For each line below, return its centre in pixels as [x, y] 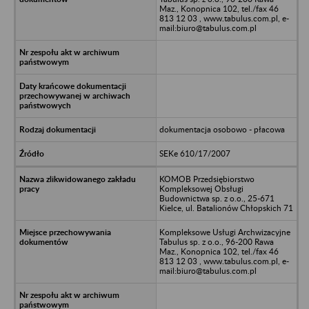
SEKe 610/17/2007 [195, 153]
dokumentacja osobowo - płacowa [222, 129]
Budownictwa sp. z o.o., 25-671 [217, 198]
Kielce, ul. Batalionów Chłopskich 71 [226, 208]
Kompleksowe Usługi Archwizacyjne [225, 232]
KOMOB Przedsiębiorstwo [207, 179]
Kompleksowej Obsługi [201, 188]
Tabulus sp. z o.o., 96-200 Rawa [216, 241]
